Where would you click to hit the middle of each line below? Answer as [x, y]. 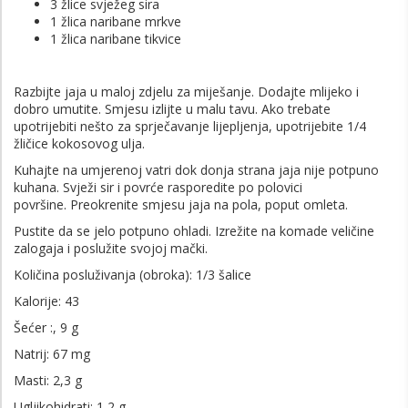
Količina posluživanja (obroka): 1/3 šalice [133, 274]
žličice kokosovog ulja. [79, 143]
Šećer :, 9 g [46, 327]
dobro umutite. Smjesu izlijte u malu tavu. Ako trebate [172, 108]
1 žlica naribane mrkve [116, 21]
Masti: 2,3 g [48, 380]
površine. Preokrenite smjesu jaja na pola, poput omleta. [181, 204]
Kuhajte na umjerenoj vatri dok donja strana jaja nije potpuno [196, 169]
